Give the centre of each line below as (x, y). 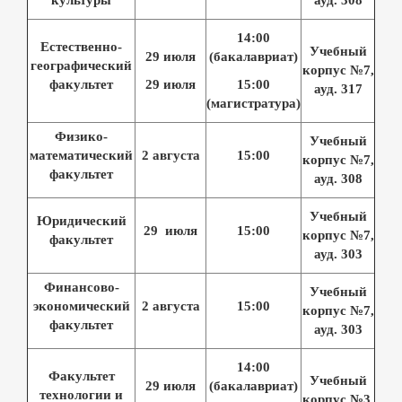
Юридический (81, 220)
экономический (81, 306)
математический (81, 155)
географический (81, 65)
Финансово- (81, 287)
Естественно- (81, 46)
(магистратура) (253, 103)
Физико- (81, 136)
